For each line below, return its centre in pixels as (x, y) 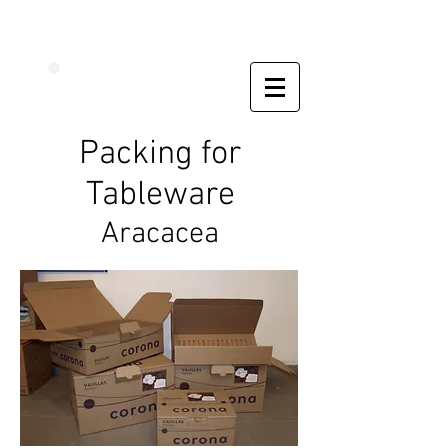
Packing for (160, 154)
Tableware (160, 195)
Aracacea (160, 234)
